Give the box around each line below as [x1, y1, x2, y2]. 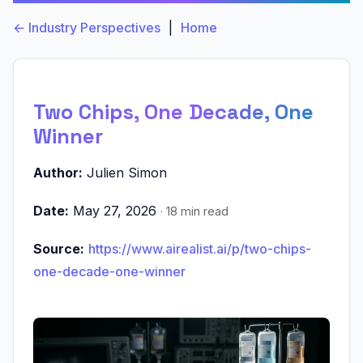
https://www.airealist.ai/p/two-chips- [88, 240, 311, 257]
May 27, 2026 [69, 202, 160, 219]
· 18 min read [160, 203, 228, 218]
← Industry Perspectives [13, 19, 160, 36]
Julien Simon [83, 164, 167, 181]
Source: [33, 240, 84, 257]
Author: [33, 164, 83, 181]
